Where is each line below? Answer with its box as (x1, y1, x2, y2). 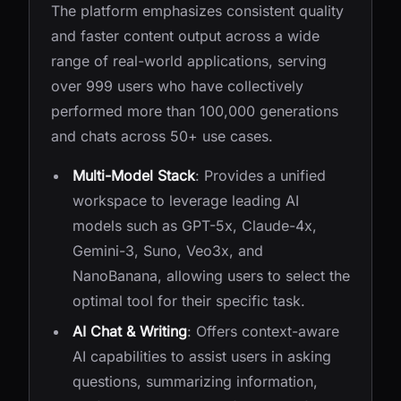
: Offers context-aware (187, 322, 339, 340)
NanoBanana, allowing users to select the (73, 267, 350, 285)
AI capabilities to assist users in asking (73, 347, 331, 365)
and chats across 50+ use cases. (51, 127, 273, 145)
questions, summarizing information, (73, 372, 318, 390)
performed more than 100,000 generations (51, 102, 338, 120)
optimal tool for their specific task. (73, 292, 305, 310)
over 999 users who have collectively (51, 77, 303, 95)
